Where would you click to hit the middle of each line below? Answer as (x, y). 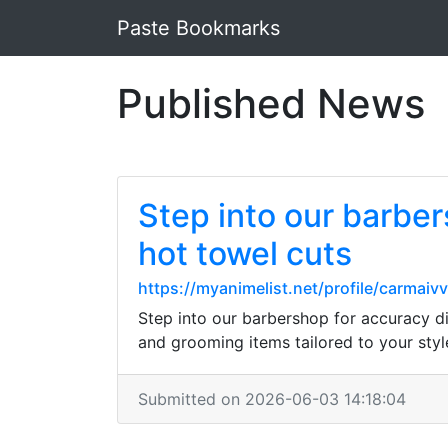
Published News (271, 103)
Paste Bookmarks (198, 28)
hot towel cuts (245, 253)
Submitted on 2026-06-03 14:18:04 (272, 399)
